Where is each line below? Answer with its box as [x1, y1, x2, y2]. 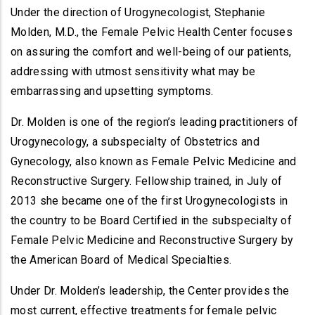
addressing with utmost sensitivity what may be [11, 65, 256, 78]
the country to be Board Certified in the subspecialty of [11, 214, 292, 227]
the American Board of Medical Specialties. [11, 253, 232, 266]
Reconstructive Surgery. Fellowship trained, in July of [11, 174, 283, 188]
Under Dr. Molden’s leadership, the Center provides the [11, 284, 290, 297]
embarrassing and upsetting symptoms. [11, 84, 214, 98]
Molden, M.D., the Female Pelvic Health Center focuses [11, 25, 292, 39]
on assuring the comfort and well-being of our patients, [11, 45, 292, 58]
